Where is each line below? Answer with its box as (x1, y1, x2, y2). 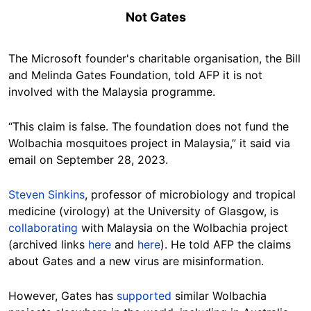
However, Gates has (8, 289, 117, 303)
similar (171, 289, 212, 303)
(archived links (8, 237, 88, 252)
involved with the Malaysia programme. (8, 85, 215, 99)
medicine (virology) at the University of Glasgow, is (8, 204, 278, 219)
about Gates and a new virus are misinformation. (8, 254, 264, 269)
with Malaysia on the (78, 221, 193, 235)
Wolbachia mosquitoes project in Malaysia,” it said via (8, 136, 290, 151)
